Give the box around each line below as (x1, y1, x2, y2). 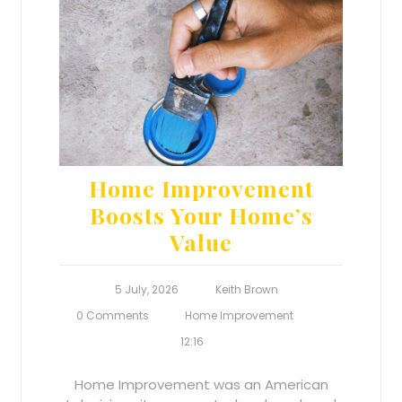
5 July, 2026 (115, 281, 179, 297)
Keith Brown (214, 281, 278, 297)
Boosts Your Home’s (89, 199, 313, 230)
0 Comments (75, 307, 149, 323)
